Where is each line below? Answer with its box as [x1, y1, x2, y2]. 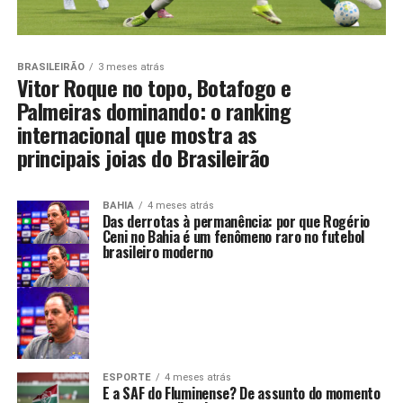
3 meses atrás [97, 61, 165, 74]
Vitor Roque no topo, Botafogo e [16, 71, 291, 104]
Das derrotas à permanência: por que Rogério [102, 210, 370, 233]
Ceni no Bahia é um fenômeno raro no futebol [102, 226, 364, 248]
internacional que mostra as [16, 118, 257, 151]
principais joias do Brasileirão [16, 141, 270, 175]
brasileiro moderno [102, 241, 213, 264]
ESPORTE [102, 372, 151, 384]
